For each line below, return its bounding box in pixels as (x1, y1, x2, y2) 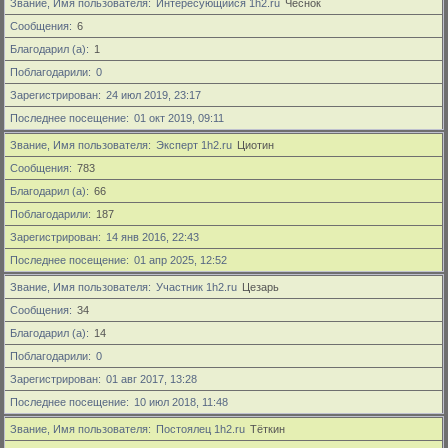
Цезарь (242, 281, 279, 293)
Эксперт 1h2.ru (156, 139, 232, 151)
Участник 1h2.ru (156, 281, 237, 293)
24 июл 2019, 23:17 (106, 89, 201, 101)
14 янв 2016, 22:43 (106, 231, 199, 243)
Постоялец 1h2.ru (156, 423, 245, 435)
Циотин (237, 139, 274, 151)
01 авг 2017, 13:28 (106, 373, 197, 385)
